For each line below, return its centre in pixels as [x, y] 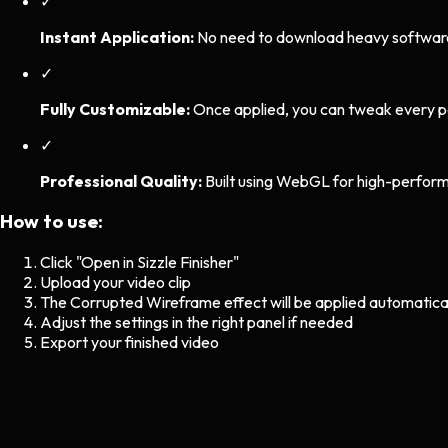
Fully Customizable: [115, 108]
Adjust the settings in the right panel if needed [196, 322]
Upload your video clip [115, 282]
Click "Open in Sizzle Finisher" [139, 262]
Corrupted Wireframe [145, 302]
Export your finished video [129, 342]
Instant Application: [117, 36]
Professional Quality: [121, 180]
